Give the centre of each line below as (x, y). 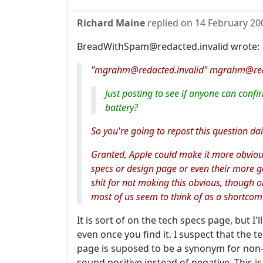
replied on (170, 23)
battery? (122, 108)
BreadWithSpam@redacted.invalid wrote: (168, 47)
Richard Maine (111, 23)
